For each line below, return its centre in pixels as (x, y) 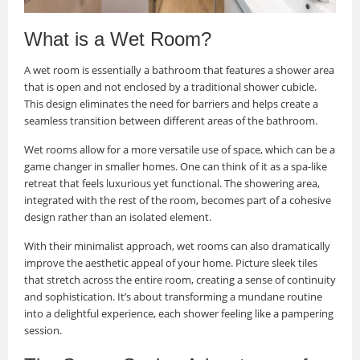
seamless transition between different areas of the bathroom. (171, 120)
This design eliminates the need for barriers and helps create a (171, 103)
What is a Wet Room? (118, 39)
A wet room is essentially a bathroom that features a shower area (179, 70)
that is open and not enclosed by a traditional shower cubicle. (170, 86)
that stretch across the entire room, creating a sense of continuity (180, 279)
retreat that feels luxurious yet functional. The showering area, (172, 183)
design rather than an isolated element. (118, 217)
